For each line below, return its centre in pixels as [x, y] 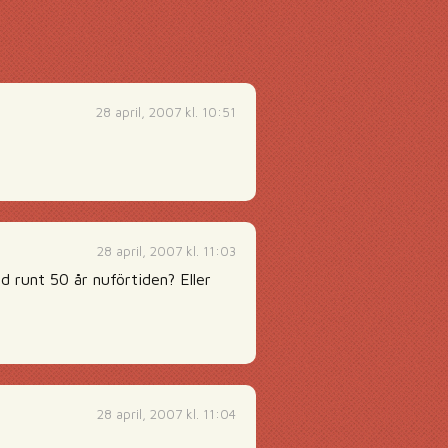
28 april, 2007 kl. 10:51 [166, 112]
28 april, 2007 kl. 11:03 [166, 251]
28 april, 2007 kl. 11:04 [166, 414]
